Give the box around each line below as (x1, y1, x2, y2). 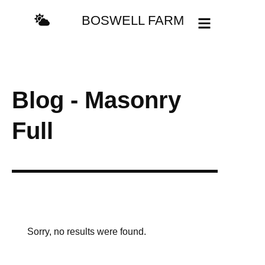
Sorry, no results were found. (27, 227, 146, 237)
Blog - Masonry (12, 87, 181, 114)
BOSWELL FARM (81, 13, 184, 28)
